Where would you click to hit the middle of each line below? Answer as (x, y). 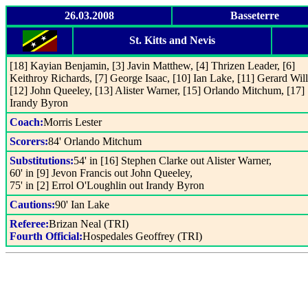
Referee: (29, 224)
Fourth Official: (46, 236)
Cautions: (32, 205)
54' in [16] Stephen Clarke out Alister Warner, (173, 161)
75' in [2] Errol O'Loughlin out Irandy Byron (107, 185)
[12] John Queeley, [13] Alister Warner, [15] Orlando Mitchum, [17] (157, 90)
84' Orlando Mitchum (95, 141)
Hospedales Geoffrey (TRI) (142, 236)
